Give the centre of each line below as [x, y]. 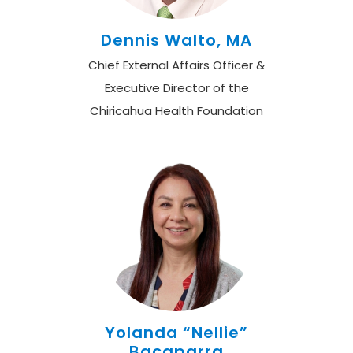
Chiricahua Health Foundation [176, 111]
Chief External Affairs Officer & [176, 65]
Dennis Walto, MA [176, 40]
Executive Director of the [176, 88]
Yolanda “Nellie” [176, 333]
